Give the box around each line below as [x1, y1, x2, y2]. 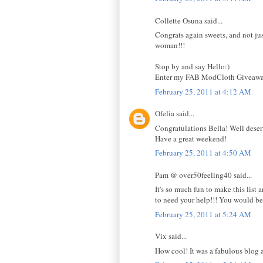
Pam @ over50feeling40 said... [155, 169, 252, 180]
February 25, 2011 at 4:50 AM [155, 147, 251, 159]
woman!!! [155, 40, 185, 51]
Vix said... [155, 231, 187, 242]
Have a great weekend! [155, 133, 227, 144]
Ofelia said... [155, 108, 194, 119]
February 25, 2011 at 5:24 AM [155, 208, 251, 220]
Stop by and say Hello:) [155, 61, 230, 72]
